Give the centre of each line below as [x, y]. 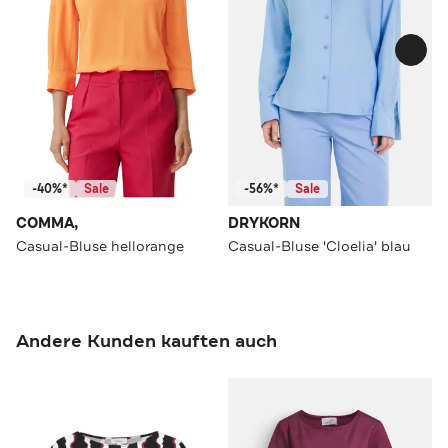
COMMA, [47, 223]
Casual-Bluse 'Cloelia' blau [319, 245]
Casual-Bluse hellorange [100, 245]
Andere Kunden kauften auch [146, 340]
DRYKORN [264, 223]
